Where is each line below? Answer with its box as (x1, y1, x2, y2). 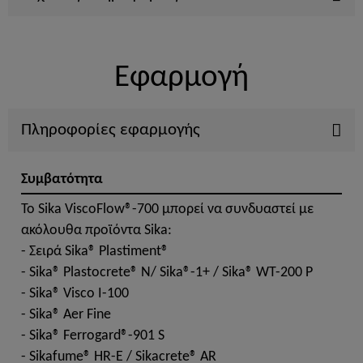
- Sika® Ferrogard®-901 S (21, 327, 164, 344)
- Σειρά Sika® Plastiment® (21, 243, 169, 259)
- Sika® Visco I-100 (21, 285, 129, 301)
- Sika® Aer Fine (21, 306, 111, 322)
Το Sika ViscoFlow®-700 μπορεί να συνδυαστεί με (21, 201, 314, 217)
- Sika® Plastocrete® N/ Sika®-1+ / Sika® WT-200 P (21, 264, 313, 280)
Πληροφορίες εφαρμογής (21, 122, 200, 139)
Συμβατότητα (21, 172, 103, 188)
